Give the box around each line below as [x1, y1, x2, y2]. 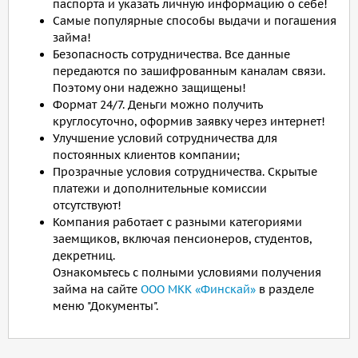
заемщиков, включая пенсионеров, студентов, [53, 232, 312, 246]
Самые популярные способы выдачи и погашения [53, 14, 336, 28]
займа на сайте [53, 282, 141, 296]
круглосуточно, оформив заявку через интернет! [53, 114, 325, 129]
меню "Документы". [53, 299, 158, 313]
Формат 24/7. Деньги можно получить [53, 97, 263, 112]
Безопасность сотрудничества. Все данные [53, 47, 290, 62]
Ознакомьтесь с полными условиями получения [53, 265, 321, 280]
